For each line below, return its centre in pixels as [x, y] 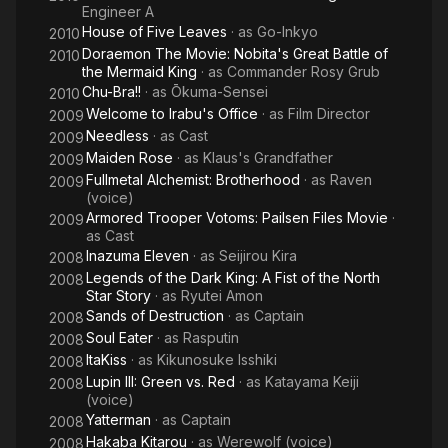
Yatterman [118, 419]
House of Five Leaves [154, 31]
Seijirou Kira [258, 255]
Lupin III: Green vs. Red [160, 381]
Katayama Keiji [312, 381]
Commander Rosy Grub [303, 71]
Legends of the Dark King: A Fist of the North [233, 277]
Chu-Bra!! [111, 91]
